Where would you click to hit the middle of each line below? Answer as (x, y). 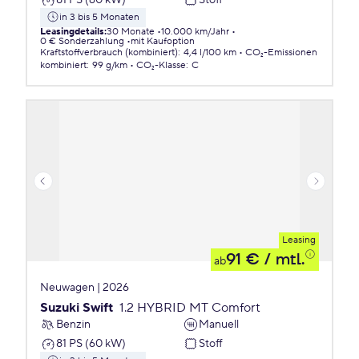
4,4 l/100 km (210, 52)
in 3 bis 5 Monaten (99, 17)
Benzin (73, 324)
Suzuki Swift (77, 308)
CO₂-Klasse (161, 65)
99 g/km (110, 65)
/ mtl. (282, 260)
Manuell (219, 324)
